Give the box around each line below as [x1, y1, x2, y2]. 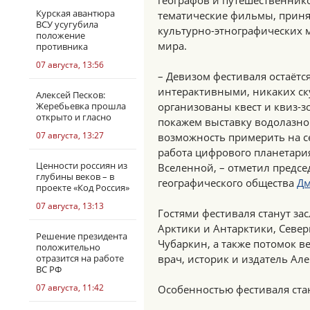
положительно [36, 241, 100, 253]
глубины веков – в [36, 170, 114, 183]
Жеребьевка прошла [36, 100, 126, 112]
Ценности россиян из [36, 159, 127, 172]
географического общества [158, 176, 297, 190]
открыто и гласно [36, 111, 111, 123]
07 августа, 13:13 [36, 200, 104, 212]
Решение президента [36, 230, 127, 242]
